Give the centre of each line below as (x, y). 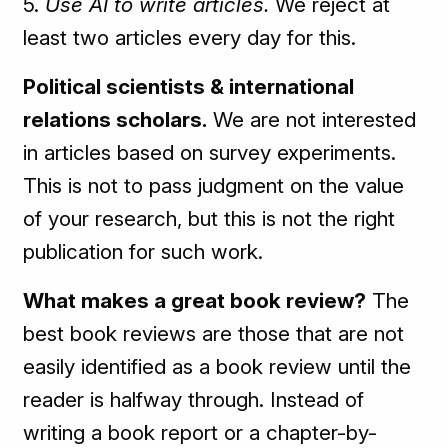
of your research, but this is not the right (209, 219)
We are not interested (312, 120)
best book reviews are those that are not (214, 334)
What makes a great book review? (195, 301)
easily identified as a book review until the (217, 367)
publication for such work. (143, 252)
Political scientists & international (189, 87)
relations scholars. (115, 120)
